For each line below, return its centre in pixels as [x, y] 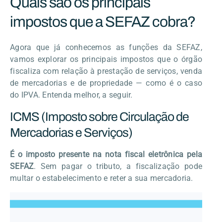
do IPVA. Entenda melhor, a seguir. [71, 95]
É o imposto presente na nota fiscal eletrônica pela [106, 154]
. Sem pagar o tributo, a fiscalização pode [118, 166]
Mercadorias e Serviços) [71, 132]
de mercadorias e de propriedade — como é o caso [106, 83]
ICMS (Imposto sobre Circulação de [99, 116]
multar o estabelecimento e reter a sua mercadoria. [102, 178]
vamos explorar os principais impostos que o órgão [106, 59]
